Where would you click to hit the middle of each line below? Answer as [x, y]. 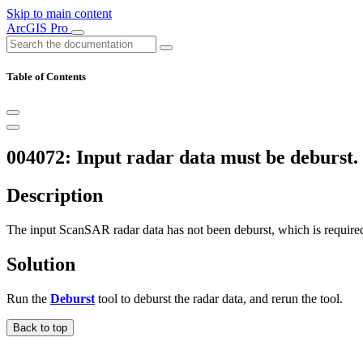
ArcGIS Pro [39, 28]
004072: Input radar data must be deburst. [182, 158]
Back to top [40, 327]
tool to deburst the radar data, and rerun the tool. [219, 298]
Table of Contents [46, 77]
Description [55, 196]
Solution [41, 264]
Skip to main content [59, 13]
